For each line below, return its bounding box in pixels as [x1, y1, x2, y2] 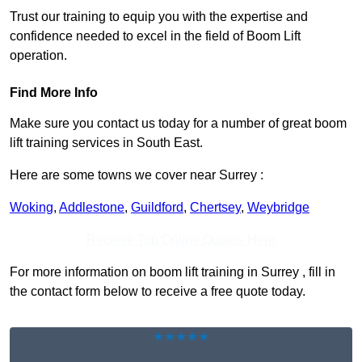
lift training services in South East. [10, 136, 203, 150]
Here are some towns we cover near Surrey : [10, 168, 263, 183]
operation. [10, 48, 67, 63]
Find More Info [10, 86, 98, 100]
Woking [10, 200, 53, 215]
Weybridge [247, 200, 309, 215]
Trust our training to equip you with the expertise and [10, 10, 308, 24]
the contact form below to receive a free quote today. [10, 284, 305, 299]
